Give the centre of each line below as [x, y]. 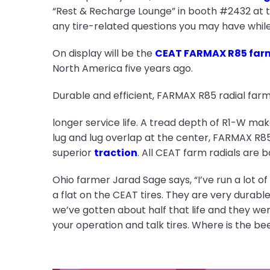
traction [115, 153]
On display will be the [103, 53]
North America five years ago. [122, 68]
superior [73, 153]
